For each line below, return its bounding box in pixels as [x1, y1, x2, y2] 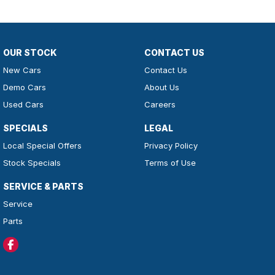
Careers [144, 99, 176, 110]
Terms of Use [144, 158, 196, 168]
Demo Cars [3, 82, 46, 93]
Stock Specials [3, 158, 61, 168]
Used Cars [3, 99, 44, 110]
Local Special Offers [3, 141, 82, 151]
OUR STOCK [3, 47, 57, 58]
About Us [144, 82, 179, 93]
